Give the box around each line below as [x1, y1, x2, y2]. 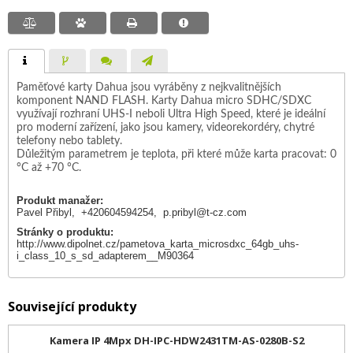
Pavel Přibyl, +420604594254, [17, 206, 163, 218]
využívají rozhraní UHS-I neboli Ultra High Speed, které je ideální [17, 109, 325, 120]
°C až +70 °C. [17, 162, 81, 173]
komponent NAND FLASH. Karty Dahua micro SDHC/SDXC [17, 95, 311, 106]
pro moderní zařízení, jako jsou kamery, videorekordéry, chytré [17, 122, 314, 133]
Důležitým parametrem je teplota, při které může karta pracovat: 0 [17, 149, 336, 160]
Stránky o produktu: [17, 226, 113, 238]
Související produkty [8, 298, 136, 315]
